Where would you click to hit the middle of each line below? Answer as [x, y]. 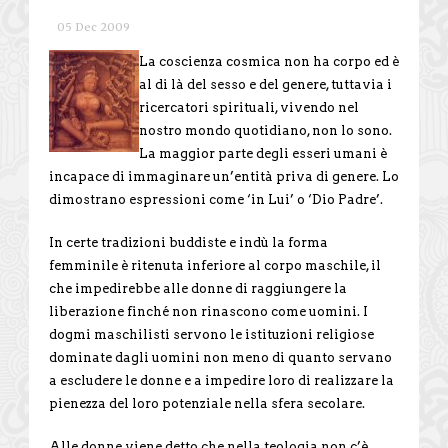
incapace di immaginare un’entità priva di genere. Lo [224, 176]
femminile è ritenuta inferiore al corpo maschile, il [215, 265]
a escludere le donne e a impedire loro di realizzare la [221, 380]
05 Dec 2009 [93, 26]
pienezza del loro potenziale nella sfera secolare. [207, 403]
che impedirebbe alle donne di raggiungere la [198, 288]
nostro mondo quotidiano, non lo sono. [265, 130]
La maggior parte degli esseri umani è [263, 153]
